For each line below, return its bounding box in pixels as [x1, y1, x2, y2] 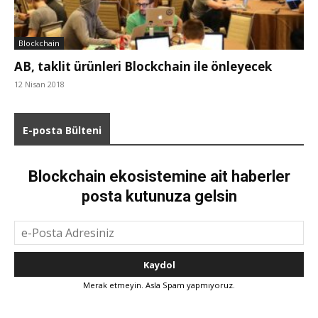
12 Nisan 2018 [14, 79, 65, 90]
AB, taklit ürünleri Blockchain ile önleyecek [14, 58, 272, 75]
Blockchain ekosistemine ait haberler [28, 168, 290, 186]
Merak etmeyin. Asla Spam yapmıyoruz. [83, 280, 235, 291]
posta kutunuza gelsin [81, 187, 237, 206]
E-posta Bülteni [23, 124, 102, 138]
